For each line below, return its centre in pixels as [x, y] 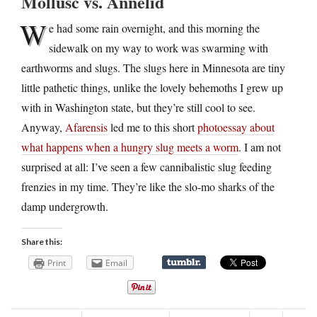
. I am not [260, 146]
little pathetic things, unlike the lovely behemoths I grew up [152, 87]
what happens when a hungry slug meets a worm [130, 146]
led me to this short [152, 127]
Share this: [42, 241]
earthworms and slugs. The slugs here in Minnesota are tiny [153, 67]
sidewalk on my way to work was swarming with [158, 47]
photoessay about [236, 127]
